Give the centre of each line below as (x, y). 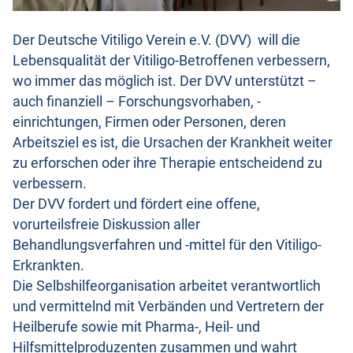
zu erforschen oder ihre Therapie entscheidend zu (167, 163)
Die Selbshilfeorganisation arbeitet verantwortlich (167, 286)
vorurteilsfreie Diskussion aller (106, 224)
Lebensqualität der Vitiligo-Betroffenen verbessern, (171, 60)
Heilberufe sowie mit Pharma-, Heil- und (136, 327)
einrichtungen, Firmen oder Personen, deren (149, 122)
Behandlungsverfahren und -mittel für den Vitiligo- (167, 245)
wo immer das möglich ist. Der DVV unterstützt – (165, 81)
